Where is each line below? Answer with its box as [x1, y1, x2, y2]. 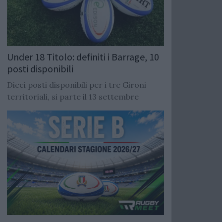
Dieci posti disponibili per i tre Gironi [7, 80, 146, 90]
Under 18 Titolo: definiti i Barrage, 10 [7, 51, 159, 63]
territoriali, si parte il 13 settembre [7, 92, 139, 102]
